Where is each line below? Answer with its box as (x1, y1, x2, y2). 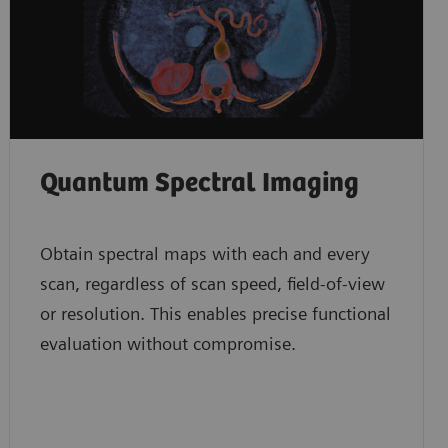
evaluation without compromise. (39, 332, 296, 354)
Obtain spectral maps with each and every (39, 242, 370, 264)
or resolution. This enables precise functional (39, 302, 391, 324)
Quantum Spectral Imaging (39, 167, 359, 199)
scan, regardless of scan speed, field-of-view (39, 272, 385, 294)
